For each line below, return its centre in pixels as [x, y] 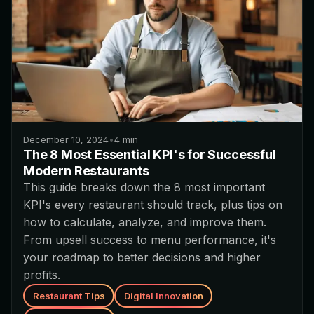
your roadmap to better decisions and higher [142, 258]
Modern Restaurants [86, 171]
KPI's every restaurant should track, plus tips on [153, 205]
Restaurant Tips [69, 295]
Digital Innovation [163, 295]
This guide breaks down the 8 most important [144, 187]
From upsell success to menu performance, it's [150, 240]
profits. [42, 275]
